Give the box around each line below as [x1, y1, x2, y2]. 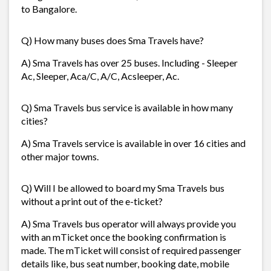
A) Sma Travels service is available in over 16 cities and [21, 137, 246, 149]
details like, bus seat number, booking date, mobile [21, 257, 229, 269]
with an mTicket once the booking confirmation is [21, 230, 226, 243]
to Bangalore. [21, 2, 77, 15]
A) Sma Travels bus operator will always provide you [21, 217, 236, 229]
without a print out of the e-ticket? [21, 195, 163, 207]
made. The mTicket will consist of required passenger [21, 244, 241, 256]
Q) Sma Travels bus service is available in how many [21, 101, 233, 113]
